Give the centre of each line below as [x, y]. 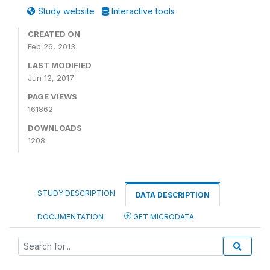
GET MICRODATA [163, 217]
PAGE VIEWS [52, 96]
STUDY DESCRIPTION [76, 193]
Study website [66, 11]
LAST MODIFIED [60, 65]
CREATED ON [54, 34]
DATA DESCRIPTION [173, 195]
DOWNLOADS [55, 128]
